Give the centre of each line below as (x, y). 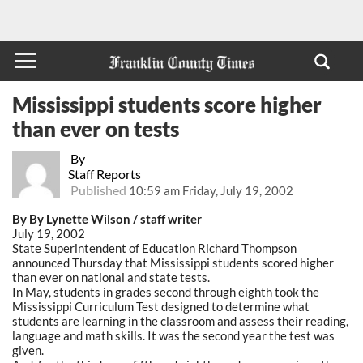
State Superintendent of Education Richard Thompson (154, 248)
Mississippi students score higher (167, 104)
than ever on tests (96, 128)
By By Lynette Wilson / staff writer (107, 218)
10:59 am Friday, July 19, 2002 (211, 190)
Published (98, 190)
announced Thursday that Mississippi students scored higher (173, 262)
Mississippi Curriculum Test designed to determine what (161, 306)
